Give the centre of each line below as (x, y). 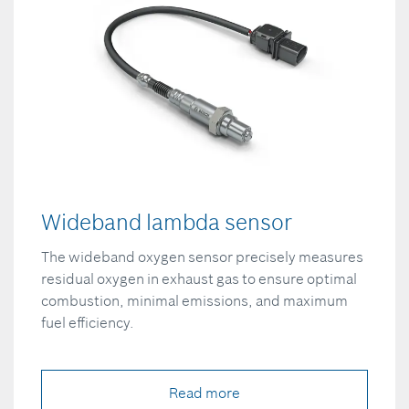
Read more (204, 392)
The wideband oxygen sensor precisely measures (202, 256)
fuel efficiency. (88, 322)
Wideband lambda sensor (167, 222)
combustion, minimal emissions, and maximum (194, 300)
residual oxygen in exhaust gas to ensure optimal (199, 278)
